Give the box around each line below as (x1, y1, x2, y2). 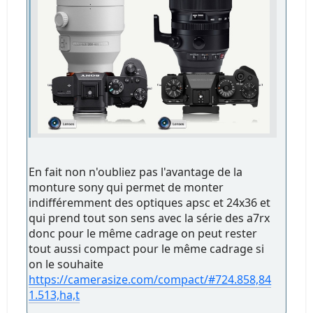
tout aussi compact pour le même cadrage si (29, 241, 265, 257)
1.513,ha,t (29, 287, 80, 303)
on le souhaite (29, 256, 104, 272)
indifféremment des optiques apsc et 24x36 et (29, 195, 271, 211)
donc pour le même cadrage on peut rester (29, 226, 258, 242)
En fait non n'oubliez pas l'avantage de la (29, 164, 243, 180)
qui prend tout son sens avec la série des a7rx (29, 210, 270, 226)
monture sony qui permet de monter (29, 180, 224, 196)
